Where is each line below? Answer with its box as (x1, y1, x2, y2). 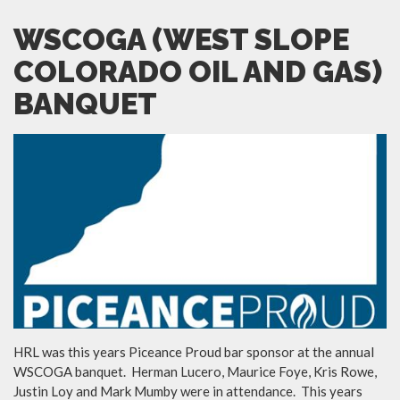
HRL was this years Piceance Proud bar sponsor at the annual (13, 343, 374, 360)
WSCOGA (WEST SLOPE (13, 22, 349, 58)
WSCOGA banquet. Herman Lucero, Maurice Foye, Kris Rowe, (13, 362, 377, 379)
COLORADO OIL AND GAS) (13, 54, 382, 90)
